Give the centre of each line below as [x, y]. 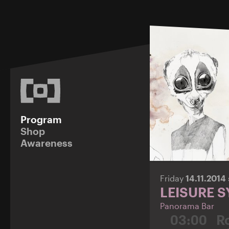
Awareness [47, 143]
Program [41, 119]
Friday [173, 178]
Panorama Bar [187, 206]
